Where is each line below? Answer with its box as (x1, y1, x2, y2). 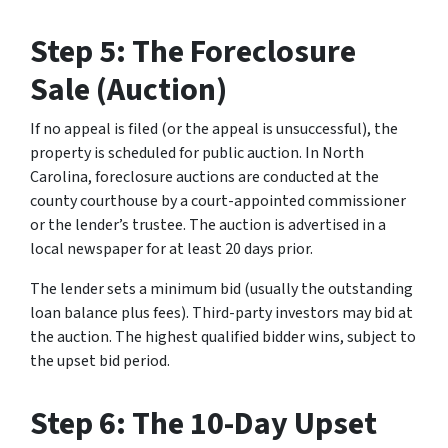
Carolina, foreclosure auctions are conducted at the (30, 166, 379, 189)
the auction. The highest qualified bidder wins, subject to (30, 326, 416, 349)
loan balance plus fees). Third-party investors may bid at (30, 302, 413, 325)
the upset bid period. (30, 350, 170, 373)
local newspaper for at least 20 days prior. (30, 238, 313, 261)
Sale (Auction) (30, 67, 227, 114)
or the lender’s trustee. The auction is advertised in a (30, 214, 386, 237)
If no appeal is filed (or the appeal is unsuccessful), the (30, 118, 398, 141)
